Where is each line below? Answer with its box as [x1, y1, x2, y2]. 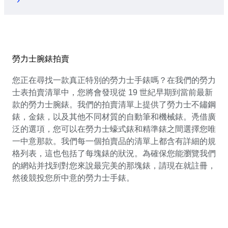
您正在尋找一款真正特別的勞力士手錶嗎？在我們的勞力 [12, 75, 216, 84]
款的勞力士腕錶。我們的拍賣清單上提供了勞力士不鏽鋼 [12, 100, 216, 109]
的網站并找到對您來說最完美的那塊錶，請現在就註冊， [12, 161, 216, 170]
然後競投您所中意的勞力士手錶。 [12, 173, 134, 182]
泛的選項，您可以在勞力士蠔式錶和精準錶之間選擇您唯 [12, 124, 216, 133]
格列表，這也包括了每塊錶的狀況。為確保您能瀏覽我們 [12, 149, 216, 158]
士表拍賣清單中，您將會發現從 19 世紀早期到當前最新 [12, 88, 213, 97]
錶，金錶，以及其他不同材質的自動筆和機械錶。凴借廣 [12, 112, 216, 121]
